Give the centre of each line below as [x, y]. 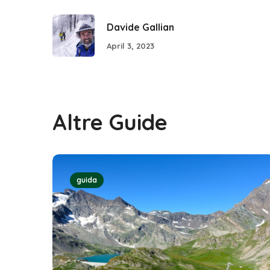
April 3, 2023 [130, 46]
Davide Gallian [140, 27]
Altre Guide [110, 122]
